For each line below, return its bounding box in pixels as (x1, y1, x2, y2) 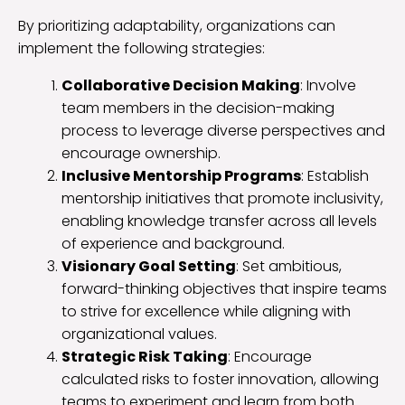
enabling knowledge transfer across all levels (61, 210, 377, 231)
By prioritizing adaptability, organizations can (18, 14, 335, 36)
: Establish (301, 165, 369, 186)
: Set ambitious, (236, 255, 342, 277)
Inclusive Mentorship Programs (61, 165, 301, 186)
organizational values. (61, 323, 217, 344)
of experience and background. (61, 232, 285, 254)
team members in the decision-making (61, 97, 334, 118)
